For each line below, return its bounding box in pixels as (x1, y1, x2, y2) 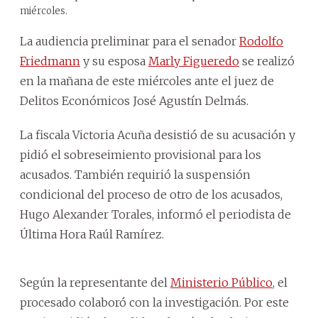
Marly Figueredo (148, 53, 239, 68)
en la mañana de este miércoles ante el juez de (20, 73, 274, 88)
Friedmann (20, 53, 80, 68)
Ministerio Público (170, 275, 273, 290)
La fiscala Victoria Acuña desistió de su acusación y (20, 127, 295, 142)
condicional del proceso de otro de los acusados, (20, 187, 283, 202)
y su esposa (80, 53, 148, 68)
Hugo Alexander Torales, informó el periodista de (20, 207, 291, 221)
